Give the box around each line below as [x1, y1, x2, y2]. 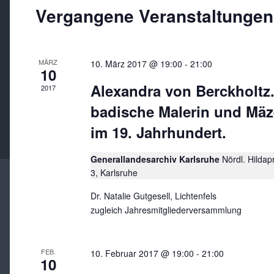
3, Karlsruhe [90, 166, 138, 179]
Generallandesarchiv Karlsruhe [90, 153, 222, 165]
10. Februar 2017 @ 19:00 [90, 247, 194, 259]
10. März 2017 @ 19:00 [90, 57, 182, 70]
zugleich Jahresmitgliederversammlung [90, 204, 242, 216]
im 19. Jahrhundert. [90, 122, 226, 143]
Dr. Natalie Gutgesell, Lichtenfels [90, 190, 217, 202]
